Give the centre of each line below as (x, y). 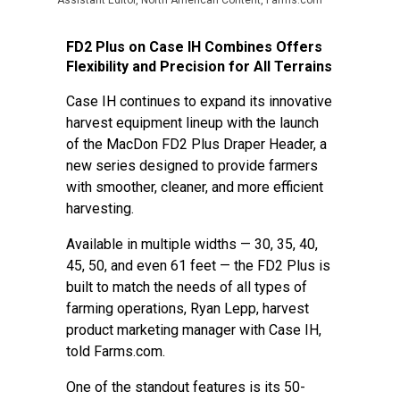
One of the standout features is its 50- (186, 387)
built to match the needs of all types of (187, 287)
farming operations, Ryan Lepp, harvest (187, 308)
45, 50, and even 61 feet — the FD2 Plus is (198, 266)
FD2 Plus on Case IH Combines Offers (194, 47)
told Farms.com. (117, 351)
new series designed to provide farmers (192, 166)
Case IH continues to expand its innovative (199, 101)
